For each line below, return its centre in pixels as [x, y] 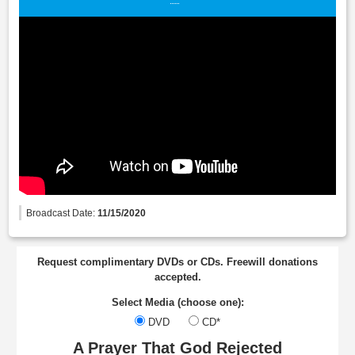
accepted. [177, 277]
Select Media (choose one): [177, 303]
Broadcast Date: [62, 212]
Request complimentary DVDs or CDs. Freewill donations [177, 262]
